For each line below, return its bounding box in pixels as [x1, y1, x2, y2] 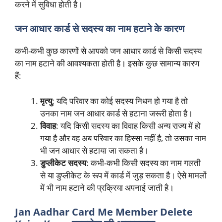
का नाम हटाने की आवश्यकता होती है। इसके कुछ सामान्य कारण [15, 57, 199, 69]
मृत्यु [40, 95, 52, 107]
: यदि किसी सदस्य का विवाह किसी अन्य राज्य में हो [56, 119, 201, 131]
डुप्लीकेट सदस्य [40, 157, 86, 168]
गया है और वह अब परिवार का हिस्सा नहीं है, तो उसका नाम [40, 132, 206, 144]
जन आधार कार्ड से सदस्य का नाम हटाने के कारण [15, 22, 184, 36]
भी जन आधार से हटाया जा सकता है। [40, 144, 149, 156]
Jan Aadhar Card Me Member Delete [15, 205, 193, 219]
